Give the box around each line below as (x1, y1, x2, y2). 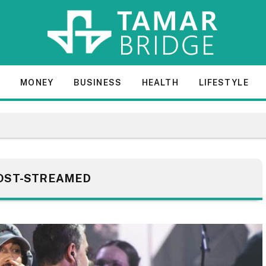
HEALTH (141, 77, 179, 87)
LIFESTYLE (198, 77, 249, 87)
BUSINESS (73, 77, 122, 87)
